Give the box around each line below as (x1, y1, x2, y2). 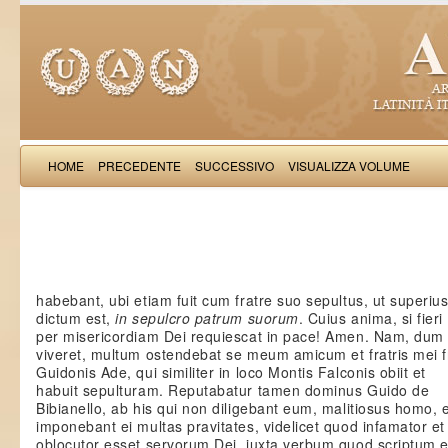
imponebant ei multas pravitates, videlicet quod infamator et (36, 416, 445, 436)
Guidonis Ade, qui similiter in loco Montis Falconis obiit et (36, 362, 426, 382)
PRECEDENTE (98, 157, 181, 174)
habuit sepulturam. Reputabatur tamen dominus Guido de (36, 380, 430, 400)
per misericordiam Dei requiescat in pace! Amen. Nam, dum (36, 326, 444, 346)
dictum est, (36, 308, 116, 328)
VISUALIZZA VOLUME (288, 157, 410, 174)
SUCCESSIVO (195, 157, 274, 174)
